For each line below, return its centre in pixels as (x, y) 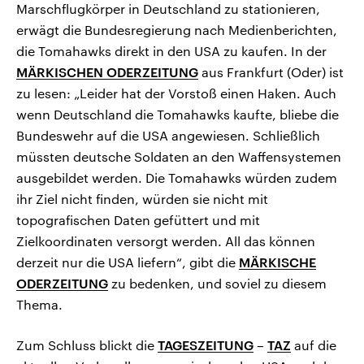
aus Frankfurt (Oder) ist (271, 72)
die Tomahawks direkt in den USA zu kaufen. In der (171, 51)
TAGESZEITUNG (206, 345)
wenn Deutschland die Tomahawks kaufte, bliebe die (178, 115)
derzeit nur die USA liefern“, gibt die (128, 262)
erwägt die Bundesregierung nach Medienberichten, (177, 30)
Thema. (39, 305)
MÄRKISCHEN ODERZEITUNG (107, 72)
